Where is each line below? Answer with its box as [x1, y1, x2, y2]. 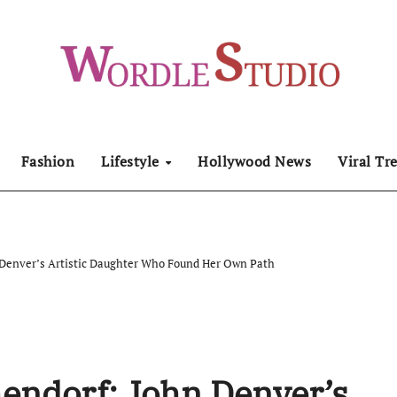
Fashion [20, 152, 75, 171]
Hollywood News [198, 152, 312, 171]
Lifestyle [101, 152, 164, 171]
